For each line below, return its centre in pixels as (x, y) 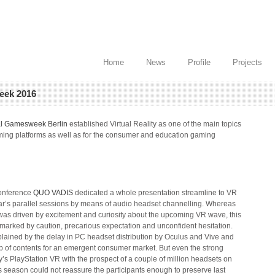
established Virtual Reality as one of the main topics (154, 124)
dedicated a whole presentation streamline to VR (155, 193)
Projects (247, 62)
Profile (199, 62)
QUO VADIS (53, 193)
